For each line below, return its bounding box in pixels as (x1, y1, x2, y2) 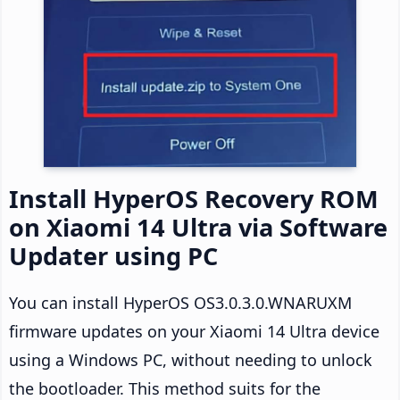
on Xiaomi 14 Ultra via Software (9, 210, 387, 244)
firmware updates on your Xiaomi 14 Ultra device (9, 320, 379, 342)
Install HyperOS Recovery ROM (9, 181, 379, 215)
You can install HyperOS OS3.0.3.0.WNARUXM (9, 291, 352, 313)
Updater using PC (9, 238, 218, 272)
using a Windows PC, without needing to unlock (9, 348, 372, 371)
